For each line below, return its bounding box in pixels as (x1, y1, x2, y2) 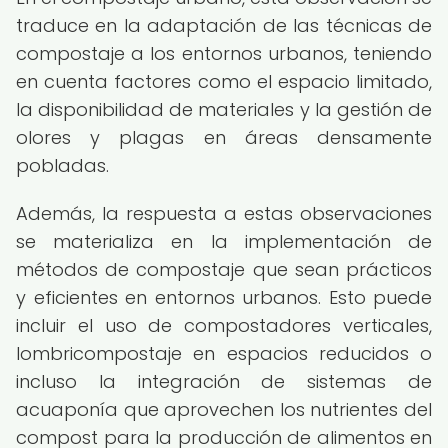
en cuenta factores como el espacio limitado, (16, 69, 432, 94)
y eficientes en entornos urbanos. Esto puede (16, 285, 432, 310)
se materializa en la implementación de (16, 229, 432, 254)
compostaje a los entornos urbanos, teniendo (16, 41, 432, 66)
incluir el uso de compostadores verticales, (16, 313, 432, 338)
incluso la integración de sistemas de (16, 369, 432, 394)
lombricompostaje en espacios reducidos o (16, 341, 432, 366)
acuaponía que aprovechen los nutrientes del (16, 397, 432, 422)
